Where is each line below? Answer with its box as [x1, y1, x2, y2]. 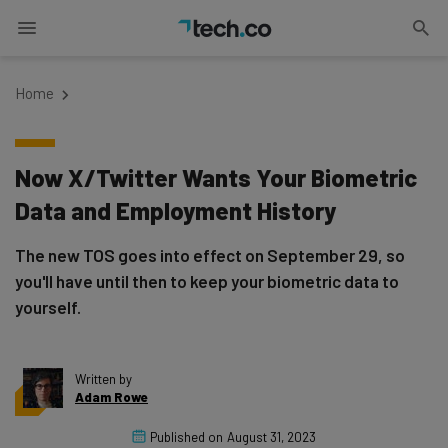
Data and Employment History [15, 196, 336, 225]
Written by [75, 371, 132, 387]
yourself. [15, 297, 81, 317]
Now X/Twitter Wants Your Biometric [15, 163, 417, 192]
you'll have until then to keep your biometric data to [15, 271, 399, 291]
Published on [150, 429, 223, 445]
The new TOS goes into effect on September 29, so [15, 245, 405, 265]
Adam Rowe [75, 389, 148, 405]
